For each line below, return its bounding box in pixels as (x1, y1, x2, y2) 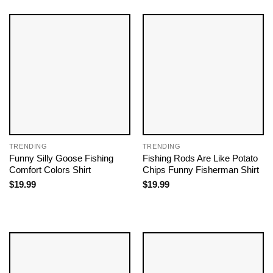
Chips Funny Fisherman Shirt (142, 165, 259, 175)
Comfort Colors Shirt (9, 165, 91, 175)
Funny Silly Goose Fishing (9, 153, 113, 164)
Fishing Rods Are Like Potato (142, 153, 258, 164)
